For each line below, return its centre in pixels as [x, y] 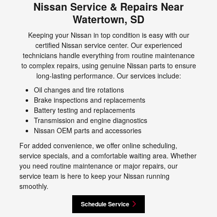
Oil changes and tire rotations [79, 90]
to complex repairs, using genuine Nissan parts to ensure [108, 66]
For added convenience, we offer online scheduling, [98, 146]
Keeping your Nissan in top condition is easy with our [108, 35]
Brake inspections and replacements [90, 100]
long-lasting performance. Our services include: [108, 76]
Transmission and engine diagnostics [91, 120]
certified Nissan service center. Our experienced [108, 45]
